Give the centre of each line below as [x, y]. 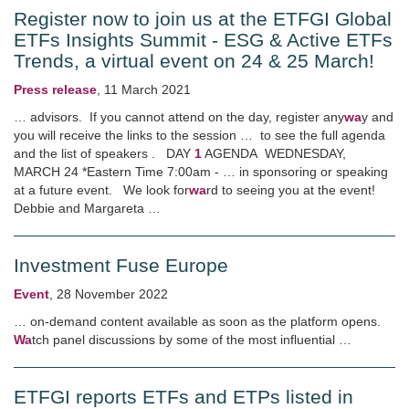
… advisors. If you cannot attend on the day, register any [179, 117]
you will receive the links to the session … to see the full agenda [199, 135]
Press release [55, 89]
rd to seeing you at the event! [293, 190]
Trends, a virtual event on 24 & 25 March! [194, 61]
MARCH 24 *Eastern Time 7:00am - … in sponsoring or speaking [201, 172]
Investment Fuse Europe [121, 265]
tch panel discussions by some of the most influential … [192, 340]
